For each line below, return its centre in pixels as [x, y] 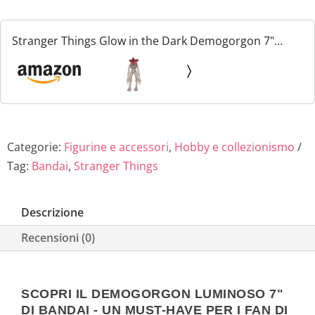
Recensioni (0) [58, 237]
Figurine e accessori [116, 147]
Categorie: [36, 147]
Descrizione [52, 212]
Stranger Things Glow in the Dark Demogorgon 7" [143, 41]
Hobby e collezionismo [234, 147]
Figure [28, 60]
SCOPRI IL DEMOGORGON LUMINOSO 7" [152, 294]
